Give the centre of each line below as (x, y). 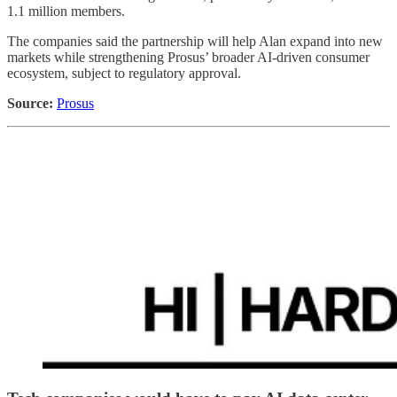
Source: (30, 104)
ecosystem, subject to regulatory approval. (124, 74)
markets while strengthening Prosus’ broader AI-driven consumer (188, 58)
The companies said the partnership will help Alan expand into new (195, 42)
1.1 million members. (66, 12)
